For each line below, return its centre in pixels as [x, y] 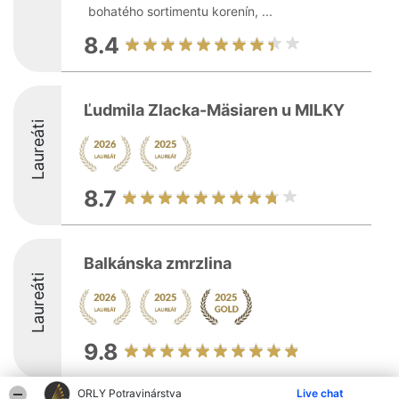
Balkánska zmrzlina [158, 263]
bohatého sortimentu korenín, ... [180, 11]
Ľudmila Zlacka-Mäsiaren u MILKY [214, 110]
